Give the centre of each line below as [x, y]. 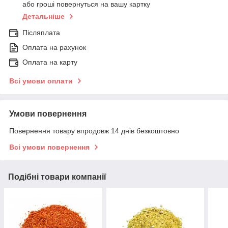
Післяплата [41, 33]
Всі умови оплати [41, 81]
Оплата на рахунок [54, 48]
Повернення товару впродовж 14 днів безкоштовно [94, 131]
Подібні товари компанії [57, 177]
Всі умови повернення [49, 147]
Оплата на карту [50, 62]
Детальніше [44, 17]
